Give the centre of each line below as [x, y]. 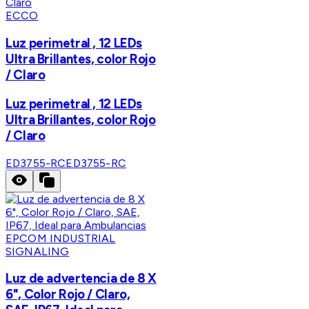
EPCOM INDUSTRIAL [61, 238]
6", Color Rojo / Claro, [68, 295]
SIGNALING [38, 251]
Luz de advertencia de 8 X [81, 279]
